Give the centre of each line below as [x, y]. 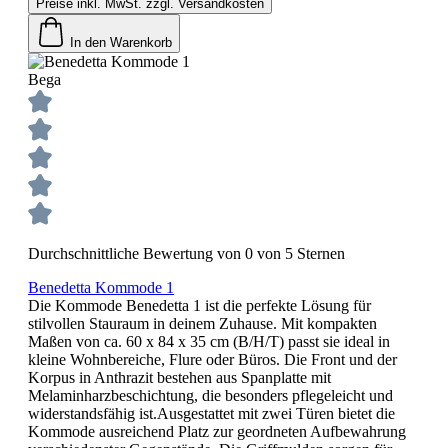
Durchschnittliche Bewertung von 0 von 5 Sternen [186, 253]
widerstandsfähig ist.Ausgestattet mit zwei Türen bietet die [211, 413]
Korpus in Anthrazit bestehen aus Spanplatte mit [179, 377]
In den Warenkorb [121, 42]
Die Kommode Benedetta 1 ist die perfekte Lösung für [199, 305]
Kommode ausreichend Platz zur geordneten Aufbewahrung [217, 431]
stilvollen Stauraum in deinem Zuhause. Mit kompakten [202, 323]
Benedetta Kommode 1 [101, 287]
